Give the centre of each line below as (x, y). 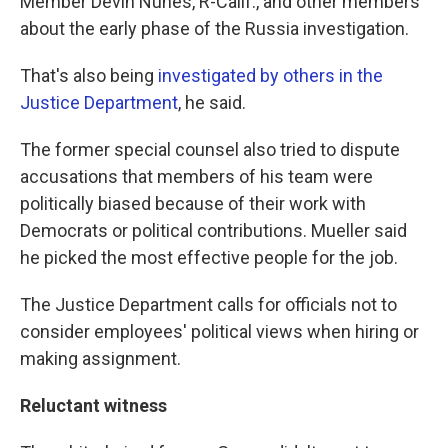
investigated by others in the (270, 76)
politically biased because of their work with (193, 204)
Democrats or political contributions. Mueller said (213, 231)
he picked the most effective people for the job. (209, 258)
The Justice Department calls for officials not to (208, 305)
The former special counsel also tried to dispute (210, 150)
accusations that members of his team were (196, 177)
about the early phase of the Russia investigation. (214, 29)
